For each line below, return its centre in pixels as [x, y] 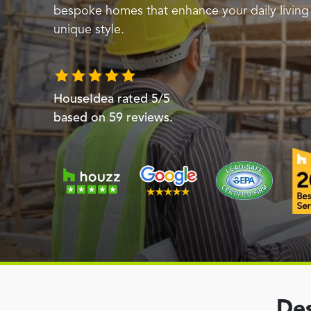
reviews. [150, 118]
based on [81, 118]
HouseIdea [84, 99]
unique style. [89, 30]
